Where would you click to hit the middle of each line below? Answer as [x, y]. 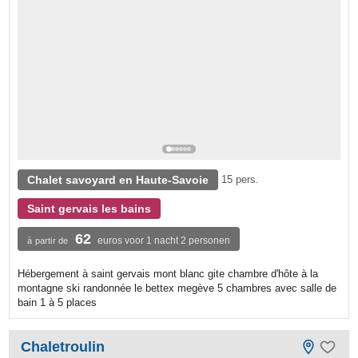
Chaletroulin [63, 347]
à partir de [48, 241]
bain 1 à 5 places [58, 303]
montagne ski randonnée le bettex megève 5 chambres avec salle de [177, 288]
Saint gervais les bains [89, 209]
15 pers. [241, 180]
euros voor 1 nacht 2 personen [164, 241]
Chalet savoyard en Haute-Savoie [118, 180]
